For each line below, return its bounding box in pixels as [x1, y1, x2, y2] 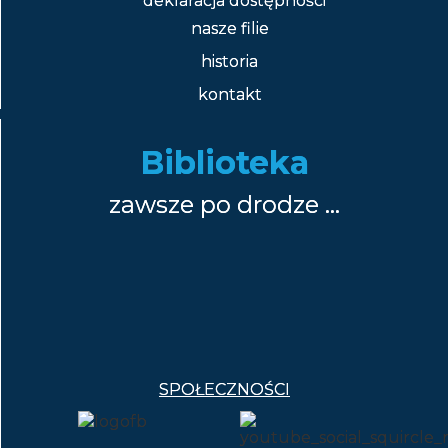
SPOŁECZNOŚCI [159, 380, 290, 400]
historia [201, 52, 258, 72]
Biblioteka [140, 143, 309, 183]
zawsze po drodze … [109, 190, 340, 220]
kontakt [197, 85, 262, 105]
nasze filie [190, 19, 269, 39]
